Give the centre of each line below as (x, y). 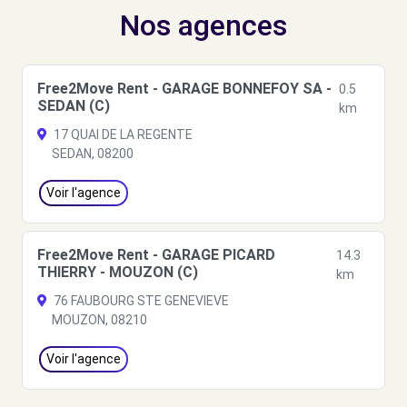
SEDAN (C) (74, 106)
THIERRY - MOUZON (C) (118, 272)
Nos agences (203, 25)
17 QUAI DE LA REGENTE (122, 134)
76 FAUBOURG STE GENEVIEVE (140, 301)
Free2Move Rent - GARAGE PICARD (156, 255)
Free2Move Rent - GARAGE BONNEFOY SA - (184, 89)
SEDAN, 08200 (93, 154)
